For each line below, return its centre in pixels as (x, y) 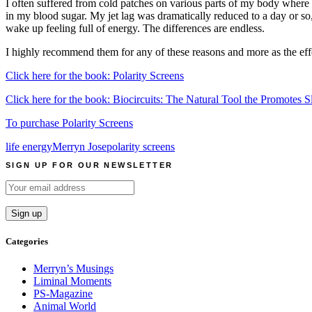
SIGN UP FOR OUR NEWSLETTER (89, 165)
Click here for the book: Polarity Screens (95, 75)
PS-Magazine (63, 294)
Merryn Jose (79, 146)
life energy (29, 146)
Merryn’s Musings (73, 269)
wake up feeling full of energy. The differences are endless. (135, 28)
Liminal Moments (72, 281)
